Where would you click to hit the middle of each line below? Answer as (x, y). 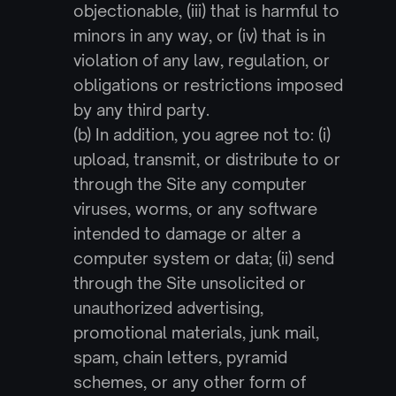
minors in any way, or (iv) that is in (199, 35)
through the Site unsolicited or (189, 283)
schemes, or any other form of (189, 382)
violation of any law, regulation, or (201, 60)
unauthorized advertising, (168, 308)
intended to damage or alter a (187, 233)
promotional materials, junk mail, (196, 332)
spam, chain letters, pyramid (180, 357)
